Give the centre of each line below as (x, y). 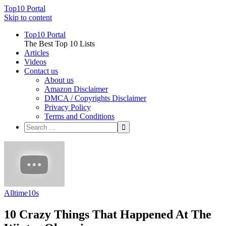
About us (59, 80)
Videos (35, 62)
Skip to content (28, 17)
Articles (37, 53)
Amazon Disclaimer (76, 89)
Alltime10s (21, 193)
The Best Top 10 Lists (60, 44)
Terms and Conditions (79, 116)
